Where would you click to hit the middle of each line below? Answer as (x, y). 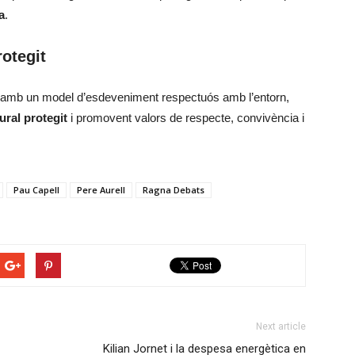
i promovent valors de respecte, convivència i (186, 118)
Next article (281, 326)
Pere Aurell (101, 190)
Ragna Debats (174, 190)
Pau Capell (36, 190)
